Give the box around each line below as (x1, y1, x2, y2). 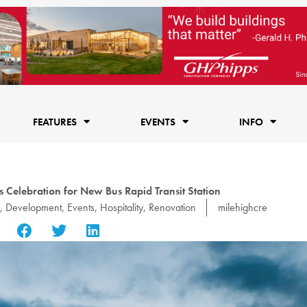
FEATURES (32, 114, 77, 129)
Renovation (148, 199, 196, 214)
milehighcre (217, 199, 267, 214)
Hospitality (99, 199, 143, 214)
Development (5, 199, 62, 214)
